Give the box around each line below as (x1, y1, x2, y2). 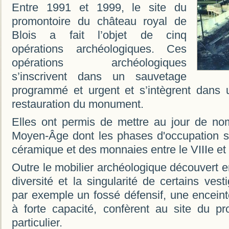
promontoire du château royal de (12, 15, 187, 28)
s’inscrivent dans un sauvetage (12, 71, 187, 83)
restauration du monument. (12, 98, 144, 110)
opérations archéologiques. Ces (12, 43, 187, 55)
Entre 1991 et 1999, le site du (12, 2, 187, 14)
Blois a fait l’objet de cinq (12, 29, 187, 41)
